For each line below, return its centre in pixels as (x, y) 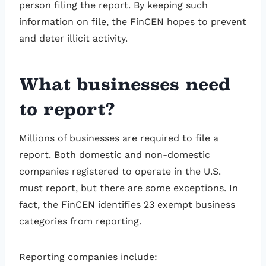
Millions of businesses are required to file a (119, 138)
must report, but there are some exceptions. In (129, 188)
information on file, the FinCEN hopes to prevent (133, 22)
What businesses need (125, 85)
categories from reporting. (80, 221)
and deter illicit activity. (75, 39)
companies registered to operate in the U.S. (120, 172)
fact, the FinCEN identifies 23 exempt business (127, 205)
